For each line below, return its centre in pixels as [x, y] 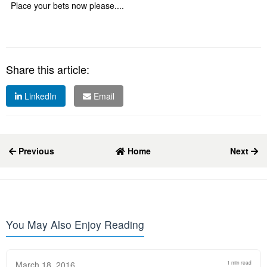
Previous [35, 151]
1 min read [239, 262]
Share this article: [48, 69]
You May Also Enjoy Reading [75, 224]
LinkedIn [39, 96]
